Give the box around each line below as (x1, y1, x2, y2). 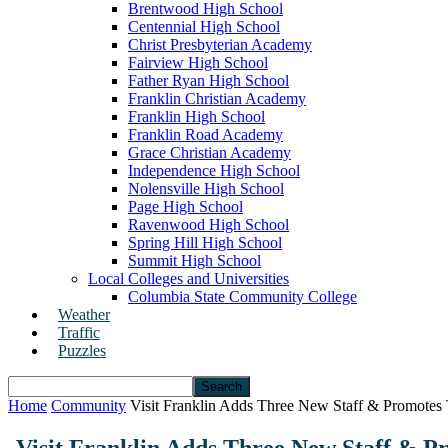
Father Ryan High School (128, 72, 289, 89)
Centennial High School (128, 18, 280, 35)
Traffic (58, 324, 100, 341)
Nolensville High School (128, 180, 284, 197)
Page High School (128, 198, 243, 215)
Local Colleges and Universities (88, 270, 289, 287)
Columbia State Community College (128, 288, 357, 305)
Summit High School (128, 252, 261, 269)
